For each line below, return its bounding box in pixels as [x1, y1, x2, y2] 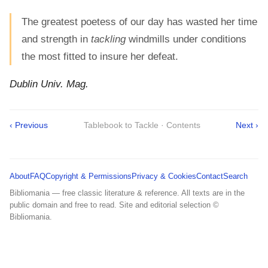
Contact [196, 172, 223, 181]
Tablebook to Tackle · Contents [83, 120, 200, 130]
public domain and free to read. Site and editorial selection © [10, 200, 219, 210]
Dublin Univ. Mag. [10, 78, 89, 90]
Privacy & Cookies [132, 172, 196, 181]
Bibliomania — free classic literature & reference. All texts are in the [10, 188, 245, 198]
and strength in [22, 33, 91, 45]
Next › [236, 120, 258, 130]
